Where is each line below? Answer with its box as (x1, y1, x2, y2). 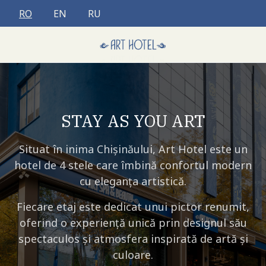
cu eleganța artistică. (80, 173, 186, 188)
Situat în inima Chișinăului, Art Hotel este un (18, 141, 248, 156)
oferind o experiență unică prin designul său (19, 215, 247, 230)
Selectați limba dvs (9, 6, 93, 20)
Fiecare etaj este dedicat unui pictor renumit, (17, 199, 249, 214)
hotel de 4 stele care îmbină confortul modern (14, 157, 252, 172)
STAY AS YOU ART (61, 109, 205, 132)
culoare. (113, 247, 153, 262)
